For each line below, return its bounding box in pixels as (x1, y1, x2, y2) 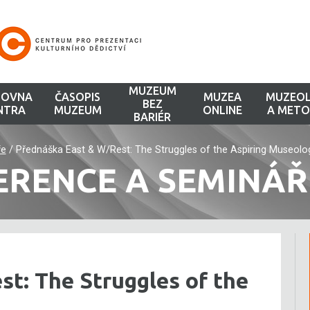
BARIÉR (134, 110, 172, 123)
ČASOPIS (55, 91, 101, 103)
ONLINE (202, 104, 242, 116)
